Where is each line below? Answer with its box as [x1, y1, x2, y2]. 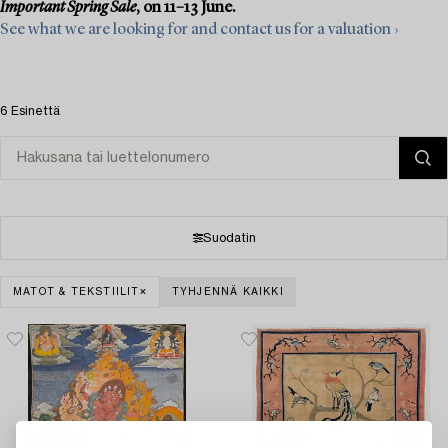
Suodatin [202, 231, 256, 244]
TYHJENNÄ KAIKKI [171, 286, 284, 297]
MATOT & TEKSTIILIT [13, 286, 140, 297]
